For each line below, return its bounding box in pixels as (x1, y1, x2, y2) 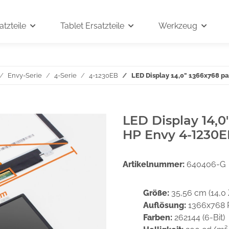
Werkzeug (158, 21, 197, 31)
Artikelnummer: (123, 159, 187, 169)
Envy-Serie (8, 72, 42, 79)
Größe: (143, 188, 171, 198)
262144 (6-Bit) (174, 213, 225, 222)
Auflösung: (143, 200, 188, 210)
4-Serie (54, 72, 77, 79)
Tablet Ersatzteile (60, 21, 124, 31)
